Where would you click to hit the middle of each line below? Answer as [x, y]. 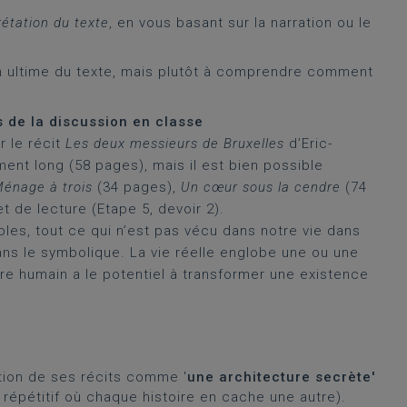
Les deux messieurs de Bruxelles [175, 144]
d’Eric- [308, 144]
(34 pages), [137, 187]
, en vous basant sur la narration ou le [240, 23]
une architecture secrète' [281, 377]
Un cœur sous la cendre [263, 187]
